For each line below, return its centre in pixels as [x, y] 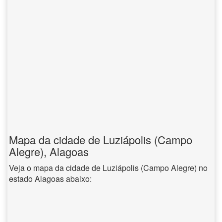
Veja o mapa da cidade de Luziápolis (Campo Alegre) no [108, 168]
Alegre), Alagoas [49, 151]
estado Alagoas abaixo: [50, 179]
